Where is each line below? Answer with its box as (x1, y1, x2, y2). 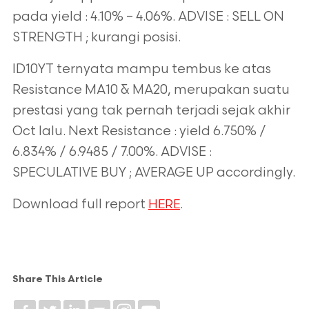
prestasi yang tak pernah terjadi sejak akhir (12, 103, 290, 119)
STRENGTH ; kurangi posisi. (12, 30, 181, 46)
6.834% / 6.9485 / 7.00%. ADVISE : (12, 144, 212, 160)
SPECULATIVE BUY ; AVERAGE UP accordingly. (12, 165, 295, 181)
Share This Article (12, 275, 103, 285)
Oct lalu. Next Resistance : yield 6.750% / (12, 123, 266, 139)
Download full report (12, 197, 148, 212)
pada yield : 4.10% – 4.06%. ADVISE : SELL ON (12, 9, 284, 25)
